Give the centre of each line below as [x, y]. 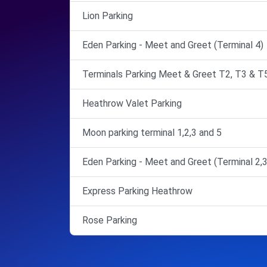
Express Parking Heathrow [137, 191]
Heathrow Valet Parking [132, 103]
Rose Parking [110, 220]
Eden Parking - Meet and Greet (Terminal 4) [173, 45]
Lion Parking [108, 15]
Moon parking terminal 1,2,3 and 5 [152, 132]
